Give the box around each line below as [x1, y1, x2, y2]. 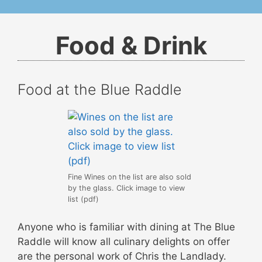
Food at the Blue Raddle [18, 81, 182, 99]
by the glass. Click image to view [67, 184, 185, 193]
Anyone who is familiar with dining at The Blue [18, 220, 235, 233]
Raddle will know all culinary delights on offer [18, 235, 230, 247]
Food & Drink [55, 30, 207, 61]
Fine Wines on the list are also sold [67, 173, 191, 182]
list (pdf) [67, 195, 99, 204]
